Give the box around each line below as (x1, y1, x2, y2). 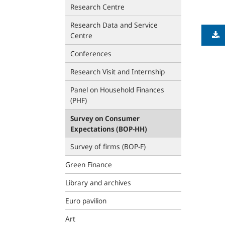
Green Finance (65, 160, 112, 169)
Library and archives (65, 178, 131, 187)
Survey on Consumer (70, 114, 140, 123)
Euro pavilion (65, 196, 106, 205)
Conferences (70, 49, 111, 58)
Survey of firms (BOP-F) (70, 142, 146, 151)
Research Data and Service (70, 20, 158, 30)
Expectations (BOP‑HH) (70, 124, 147, 134)
